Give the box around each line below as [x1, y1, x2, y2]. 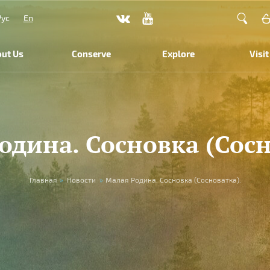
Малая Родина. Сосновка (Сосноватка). [105, 175, 241, 184]
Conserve [72, 48, 111, 59]
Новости [66, 175, 96, 184]
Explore [162, 48, 195, 59]
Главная [29, 175, 57, 184]
